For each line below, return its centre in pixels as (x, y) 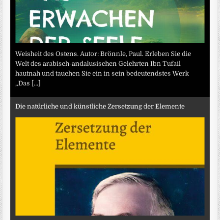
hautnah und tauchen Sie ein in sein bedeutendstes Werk (102, 74)
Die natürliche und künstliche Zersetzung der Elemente (100, 106)
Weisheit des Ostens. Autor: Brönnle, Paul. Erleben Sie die (103, 54)
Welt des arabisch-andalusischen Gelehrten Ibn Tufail (98, 64)
